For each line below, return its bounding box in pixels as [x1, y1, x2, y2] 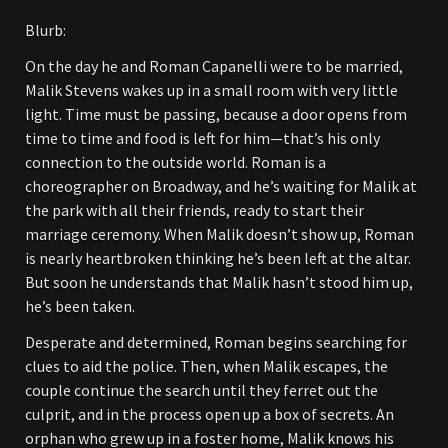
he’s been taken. [25, 296, 135, 316]
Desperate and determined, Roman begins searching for [25, 332, 407, 352]
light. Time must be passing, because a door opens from [25, 104, 407, 124]
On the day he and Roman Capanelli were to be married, [25, 56, 403, 76]
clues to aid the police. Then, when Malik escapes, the [25, 356, 388, 376]
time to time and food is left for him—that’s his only [25, 128, 380, 148]
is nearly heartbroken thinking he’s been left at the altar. [25, 248, 411, 268]
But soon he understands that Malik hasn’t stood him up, [25, 272, 413, 292]
